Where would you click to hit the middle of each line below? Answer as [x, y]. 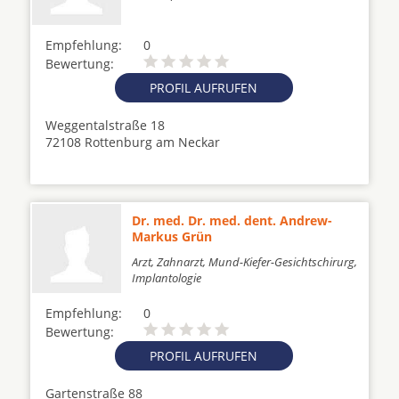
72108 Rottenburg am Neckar [133, 142]
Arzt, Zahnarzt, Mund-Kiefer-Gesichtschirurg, [244, 262]
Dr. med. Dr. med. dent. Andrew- [232, 220]
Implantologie [167, 278]
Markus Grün [172, 236]
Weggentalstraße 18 [105, 125]
